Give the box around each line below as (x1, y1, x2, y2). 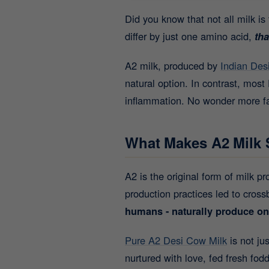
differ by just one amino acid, (125, 29, 255, 43)
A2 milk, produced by (125, 58, 220, 73)
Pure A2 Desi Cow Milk (125, 233, 227, 247)
